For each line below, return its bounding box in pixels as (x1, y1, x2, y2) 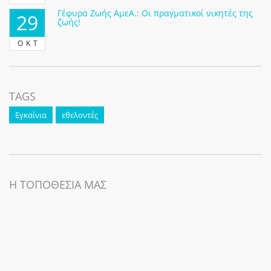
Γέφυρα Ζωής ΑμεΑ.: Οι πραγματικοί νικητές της (57, 7, 253, 19)
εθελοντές (62, 109, 98, 121)
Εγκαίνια (15, 109, 47, 121)
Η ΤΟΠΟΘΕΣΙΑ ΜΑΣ (9, 177, 106, 192)
